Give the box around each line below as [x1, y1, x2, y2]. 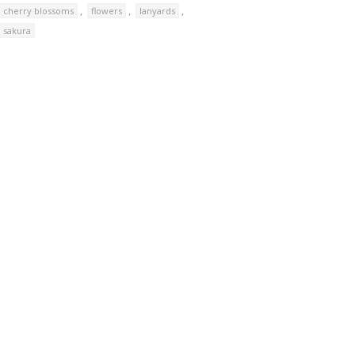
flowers [91, 5, 123, 17]
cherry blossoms [3, 5, 74, 17]
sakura [3, 25, 32, 36]
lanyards [139, 5, 176, 17]
